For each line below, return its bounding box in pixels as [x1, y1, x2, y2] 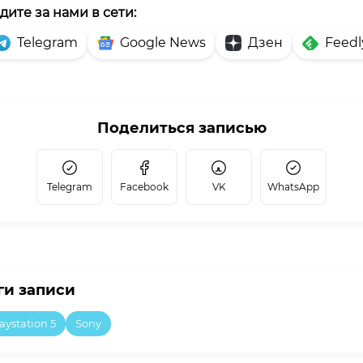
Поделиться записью [96, 118, 267, 137]
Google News [120, 34, 206, 50]
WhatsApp [267, 180, 319, 193]
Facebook [120, 180, 169, 193]
